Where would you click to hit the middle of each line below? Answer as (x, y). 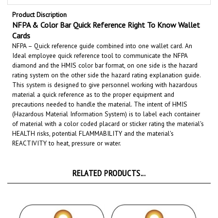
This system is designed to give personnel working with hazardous (105, 74)
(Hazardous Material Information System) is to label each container (106, 104)
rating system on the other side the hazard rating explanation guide (106, 65)
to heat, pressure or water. (84, 133)
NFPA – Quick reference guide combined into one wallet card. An (102, 36)
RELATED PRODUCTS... (109, 163)
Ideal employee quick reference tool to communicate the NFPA (100, 45)
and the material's (149, 123)
